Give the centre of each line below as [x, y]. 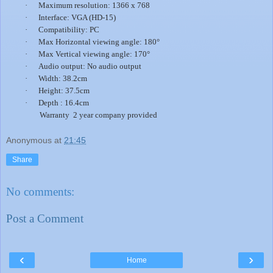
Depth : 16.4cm [64, 102]
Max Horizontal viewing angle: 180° [99, 41]
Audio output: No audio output [90, 66]
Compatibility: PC [69, 29]
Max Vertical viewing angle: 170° [94, 54]
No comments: [40, 192]
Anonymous [29, 140]
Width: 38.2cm [63, 78]
